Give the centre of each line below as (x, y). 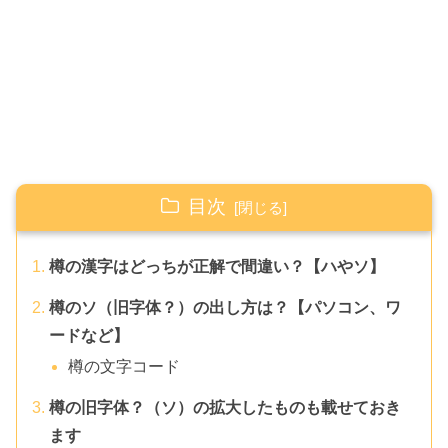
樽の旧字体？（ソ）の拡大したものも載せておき (225, 407)
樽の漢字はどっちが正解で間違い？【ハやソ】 (217, 267)
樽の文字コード (124, 367)
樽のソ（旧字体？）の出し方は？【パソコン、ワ (225, 307)
